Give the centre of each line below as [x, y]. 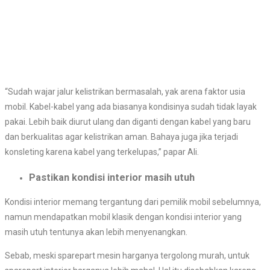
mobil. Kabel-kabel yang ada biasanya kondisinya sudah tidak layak [131, 107]
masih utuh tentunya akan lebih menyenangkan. [96, 232]
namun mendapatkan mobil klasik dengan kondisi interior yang [123, 217]
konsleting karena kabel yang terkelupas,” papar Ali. [102, 152]
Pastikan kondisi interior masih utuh [112, 177]
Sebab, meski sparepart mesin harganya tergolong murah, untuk [127, 256]
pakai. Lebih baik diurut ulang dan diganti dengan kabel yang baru [128, 122]
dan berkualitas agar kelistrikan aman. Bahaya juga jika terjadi [121, 137]
